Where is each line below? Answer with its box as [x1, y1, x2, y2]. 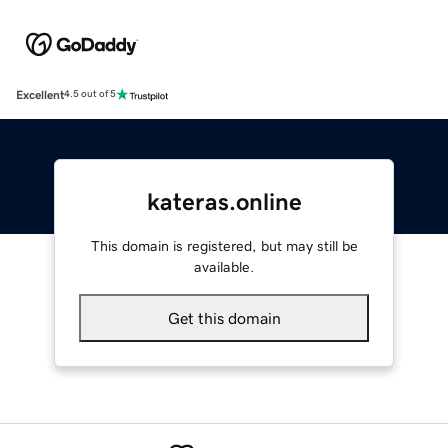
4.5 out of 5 [64, 89, 116, 100]
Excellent [16, 88, 64, 101]
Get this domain [167, 309, 281, 326]
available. [194, 259, 254, 274]
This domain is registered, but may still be [90, 238, 358, 253]
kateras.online [146, 189, 302, 214]
